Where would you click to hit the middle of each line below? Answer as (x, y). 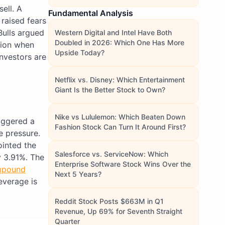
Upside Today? (80, 52)
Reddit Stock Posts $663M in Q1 (109, 201)
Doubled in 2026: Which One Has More (120, 42)
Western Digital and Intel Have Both (113, 32)
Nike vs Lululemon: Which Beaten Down (120, 117)
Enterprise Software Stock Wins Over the (123, 164)
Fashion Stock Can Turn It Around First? (120, 127)
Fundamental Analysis (91, 13)
